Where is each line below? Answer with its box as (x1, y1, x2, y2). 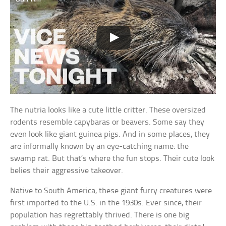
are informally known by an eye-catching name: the (10, 142, 189, 151)
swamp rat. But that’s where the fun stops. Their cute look (10, 154, 215, 163)
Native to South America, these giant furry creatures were (10, 187, 212, 196)
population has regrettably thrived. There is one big (10, 211, 190, 220)
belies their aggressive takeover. (10, 166, 124, 176)
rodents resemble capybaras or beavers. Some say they (10, 118, 205, 127)
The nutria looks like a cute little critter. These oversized (10, 106, 206, 115)
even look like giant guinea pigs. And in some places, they (10, 130, 210, 139)
